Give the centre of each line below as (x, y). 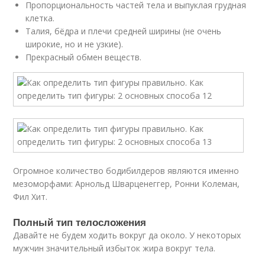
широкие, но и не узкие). (75, 44)
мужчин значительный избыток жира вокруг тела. (114, 248)
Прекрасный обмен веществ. (84, 57)
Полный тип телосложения (80, 222)
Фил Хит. (30, 197)
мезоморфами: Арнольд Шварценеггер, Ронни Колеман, (127, 184)
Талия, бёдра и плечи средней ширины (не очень (124, 31)
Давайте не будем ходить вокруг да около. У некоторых (127, 235)
